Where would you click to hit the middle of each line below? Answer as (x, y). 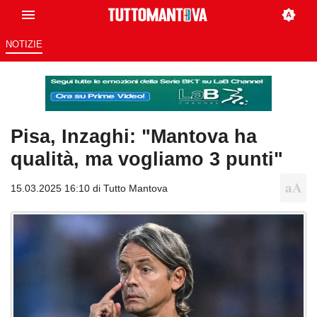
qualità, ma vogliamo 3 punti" (147, 159)
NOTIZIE (24, 45)
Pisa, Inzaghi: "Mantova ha (134, 137)
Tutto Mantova (136, 189)
